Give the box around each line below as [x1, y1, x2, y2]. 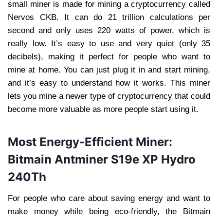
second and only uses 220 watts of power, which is [8, 25, 210, 35]
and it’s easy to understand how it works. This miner [8, 78, 210, 88]
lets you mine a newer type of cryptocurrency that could [8, 91, 210, 101]
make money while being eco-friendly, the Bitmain [8, 206, 210, 216]
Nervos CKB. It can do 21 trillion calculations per [8, 12, 210, 22]
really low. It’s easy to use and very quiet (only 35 [8, 38, 210, 48]
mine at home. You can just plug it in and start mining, [8, 65, 210, 74]
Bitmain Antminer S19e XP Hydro [8, 152, 196, 166]
